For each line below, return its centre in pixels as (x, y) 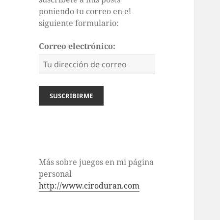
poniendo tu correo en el (85, 12)
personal (55, 174)
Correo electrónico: (77, 46)
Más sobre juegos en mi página (96, 162)
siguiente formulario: (79, 23)
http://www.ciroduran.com (89, 186)
